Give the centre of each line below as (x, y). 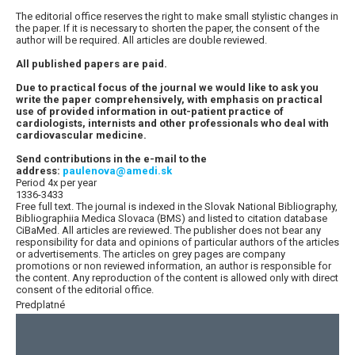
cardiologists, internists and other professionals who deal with (172, 124)
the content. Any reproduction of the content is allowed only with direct (177, 278)
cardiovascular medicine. (81, 136)
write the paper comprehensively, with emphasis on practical (169, 100)
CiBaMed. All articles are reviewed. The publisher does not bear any (168, 231)
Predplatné (40, 305)
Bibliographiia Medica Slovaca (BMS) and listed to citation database (172, 219)
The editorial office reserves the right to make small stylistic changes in (177, 17)
